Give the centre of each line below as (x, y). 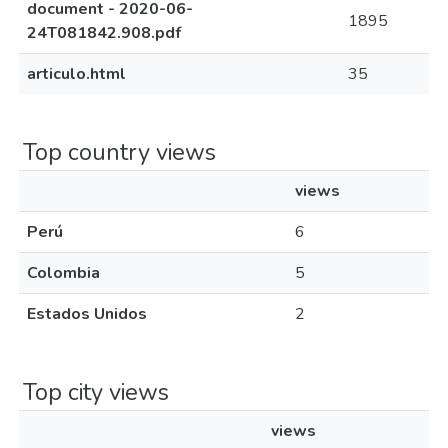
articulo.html (76, 74)
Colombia (63, 273)
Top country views (119, 152)
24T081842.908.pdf (104, 33)
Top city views (96, 392)
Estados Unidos (87, 314)
